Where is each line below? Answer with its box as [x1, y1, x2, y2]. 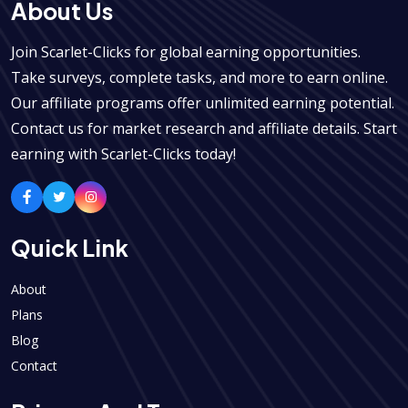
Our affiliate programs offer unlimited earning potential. [11, 92, 394, 113]
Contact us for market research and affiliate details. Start [11, 117, 397, 138]
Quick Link [11, 232, 128, 262]
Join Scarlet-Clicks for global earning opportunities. [11, 41, 361, 62]
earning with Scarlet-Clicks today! [11, 143, 236, 164]
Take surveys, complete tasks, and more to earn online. [11, 66, 388, 87]
